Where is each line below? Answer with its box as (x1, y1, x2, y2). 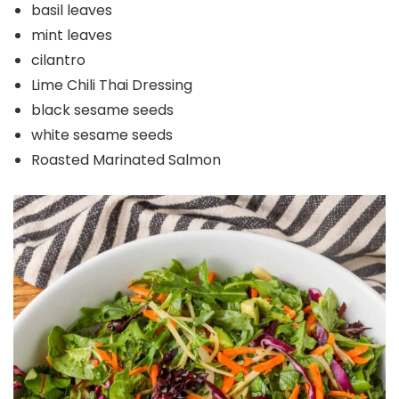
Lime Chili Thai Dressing (31, 75, 192, 96)
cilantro (31, 50, 85, 71)
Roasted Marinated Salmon (31, 150, 221, 171)
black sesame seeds (31, 100, 174, 121)
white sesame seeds (31, 125, 173, 146)
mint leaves (31, 25, 112, 46)
